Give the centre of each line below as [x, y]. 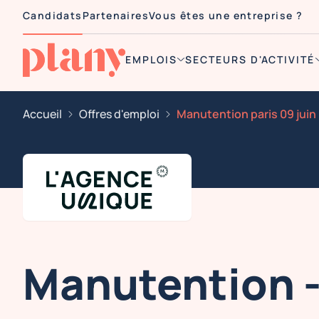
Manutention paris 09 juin [246, 114]
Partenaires [116, 15]
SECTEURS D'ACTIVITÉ [250, 59]
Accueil [42, 114]
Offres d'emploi [119, 114]
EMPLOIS [151, 59]
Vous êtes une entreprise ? [226, 15]
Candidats [53, 15]
